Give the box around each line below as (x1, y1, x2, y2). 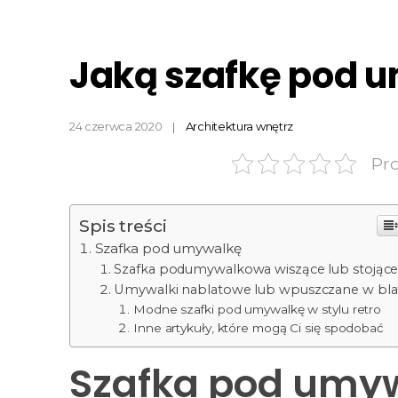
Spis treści (78, 215, 167, 237)
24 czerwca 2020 (68, 118, 163, 133)
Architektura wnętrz (185, 118, 294, 133)
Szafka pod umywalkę (94, 240, 242, 258)
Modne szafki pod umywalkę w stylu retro (133, 302, 382, 317)
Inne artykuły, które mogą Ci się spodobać (133, 321, 384, 336)
